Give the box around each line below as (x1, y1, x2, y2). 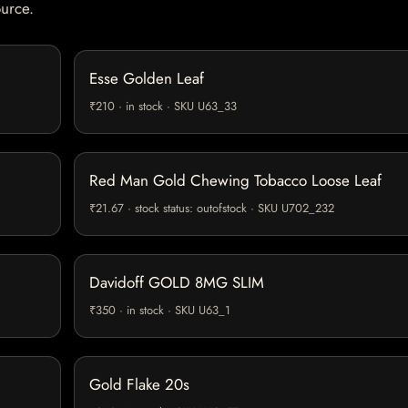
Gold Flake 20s (89, 373, 189, 396)
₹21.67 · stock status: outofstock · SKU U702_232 (89, 199, 334, 218)
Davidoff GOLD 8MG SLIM (89, 271, 264, 294)
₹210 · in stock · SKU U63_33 (89, 97, 237, 116)
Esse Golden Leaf (89, 67, 204, 90)
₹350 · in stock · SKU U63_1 (89, 301, 230, 320)
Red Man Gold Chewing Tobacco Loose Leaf (89, 169, 382, 192)
